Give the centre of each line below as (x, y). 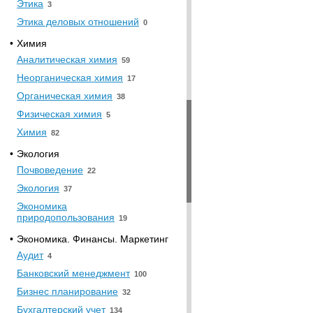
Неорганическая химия (70, 78)
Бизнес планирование (67, 291)
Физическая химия (59, 114)
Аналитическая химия (67, 59)
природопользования (66, 217)
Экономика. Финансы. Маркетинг (93, 239)
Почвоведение (50, 170)
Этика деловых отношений (78, 22)
